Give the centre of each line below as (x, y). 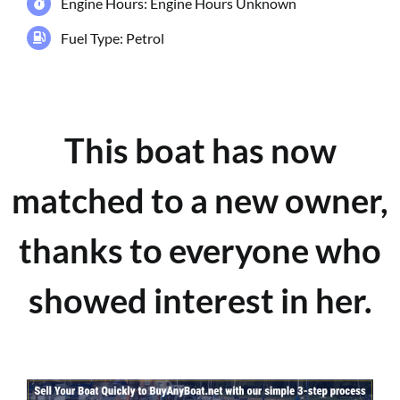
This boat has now (200, 151)
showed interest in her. (200, 301)
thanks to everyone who (200, 251)
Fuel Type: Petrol (113, 37)
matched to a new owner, (200, 201)
